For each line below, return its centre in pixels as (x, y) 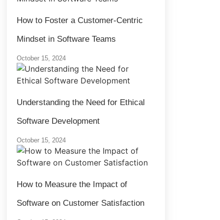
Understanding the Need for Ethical (81, 102)
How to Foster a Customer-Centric (80, 20)
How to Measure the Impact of (72, 184)
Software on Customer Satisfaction (81, 203)
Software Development (58, 121)
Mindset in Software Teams (66, 39)
